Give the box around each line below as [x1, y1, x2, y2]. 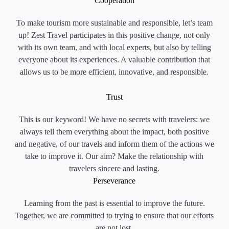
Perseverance [93, 176, 136, 186]
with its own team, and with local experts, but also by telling [17, 43, 211, 52]
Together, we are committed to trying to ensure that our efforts [15, 211, 214, 220]
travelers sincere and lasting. [69, 164, 160, 173]
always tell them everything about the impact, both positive [19, 127, 209, 136]
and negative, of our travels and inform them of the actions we [14, 140, 214, 149]
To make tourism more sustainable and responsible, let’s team [16, 18, 213, 28]
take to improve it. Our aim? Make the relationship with [25, 152, 204, 161]
